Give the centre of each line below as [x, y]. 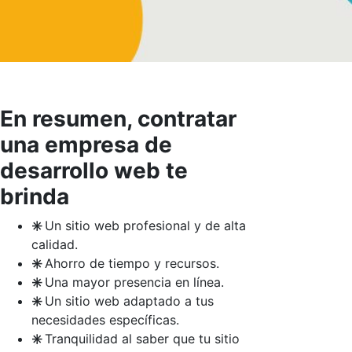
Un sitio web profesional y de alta [145, 225]
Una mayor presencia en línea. [134, 282]
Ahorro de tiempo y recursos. [132, 263]
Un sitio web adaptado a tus [129, 301]
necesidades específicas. [105, 319]
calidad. [55, 244]
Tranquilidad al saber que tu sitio [142, 338]
